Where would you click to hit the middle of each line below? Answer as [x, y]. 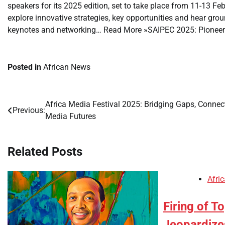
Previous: [29, 110]
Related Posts [45, 151]
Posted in [25, 67]
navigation [35, 125]
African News [67, 67]
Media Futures [73, 116]
